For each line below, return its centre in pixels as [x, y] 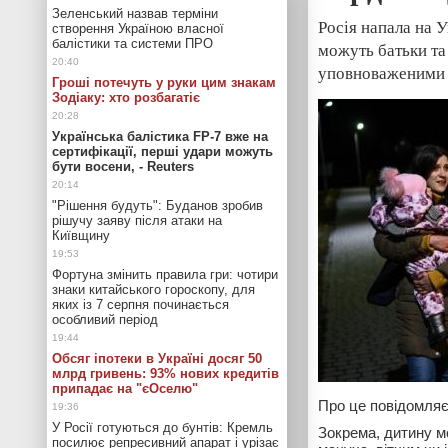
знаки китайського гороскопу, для [153, 289]
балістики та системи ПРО [132, 43]
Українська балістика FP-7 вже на [160, 136]
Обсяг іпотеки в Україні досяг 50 [157, 358]
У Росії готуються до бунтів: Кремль [162, 427]
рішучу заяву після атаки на [137, 220]
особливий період [105, 319]
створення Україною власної [138, 28]
